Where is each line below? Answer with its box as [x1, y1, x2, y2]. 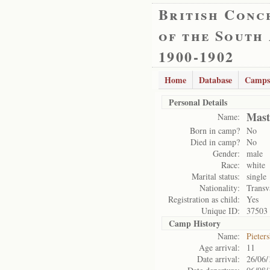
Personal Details [169, 96, 227, 108]
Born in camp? [190, 125, 240, 136]
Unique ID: [201, 205, 240, 216]
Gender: [213, 148, 240, 159]
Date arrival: [197, 253, 240, 265]
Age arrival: [199, 242, 240, 253]
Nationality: [199, 182, 240, 193]
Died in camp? [190, 136, 240, 148]
